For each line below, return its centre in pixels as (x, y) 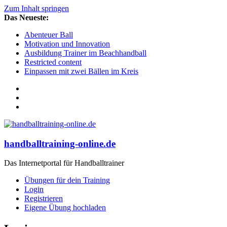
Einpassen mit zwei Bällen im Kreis (81, 71)
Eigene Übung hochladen (65, 208)
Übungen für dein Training (67, 180)
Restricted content (53, 62)
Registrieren (44, 199)
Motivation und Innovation (67, 44)
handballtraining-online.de (60, 143)
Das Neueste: (26, 17)
